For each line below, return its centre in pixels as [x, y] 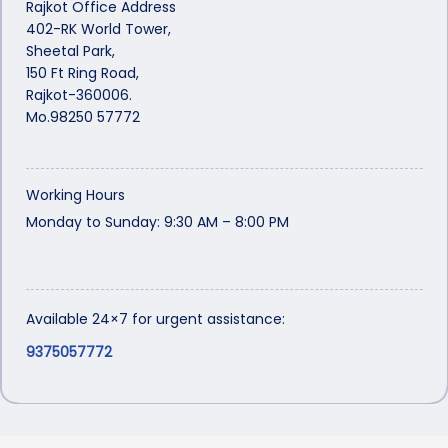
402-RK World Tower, [98, 28]
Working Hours [75, 194]
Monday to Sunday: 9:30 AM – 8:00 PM [157, 221]
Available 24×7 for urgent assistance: [155, 318]
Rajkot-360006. [78, 94]
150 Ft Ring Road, [82, 72]
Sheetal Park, [70, 50]
